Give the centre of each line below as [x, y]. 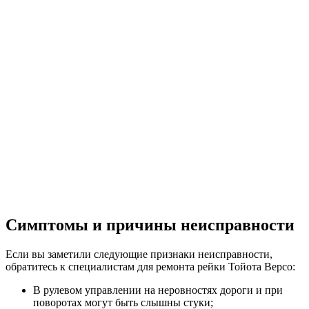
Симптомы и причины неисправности [150, 225]
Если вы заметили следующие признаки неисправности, [139, 255]
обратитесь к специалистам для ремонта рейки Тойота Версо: [150, 267]
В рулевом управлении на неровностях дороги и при [158, 290]
